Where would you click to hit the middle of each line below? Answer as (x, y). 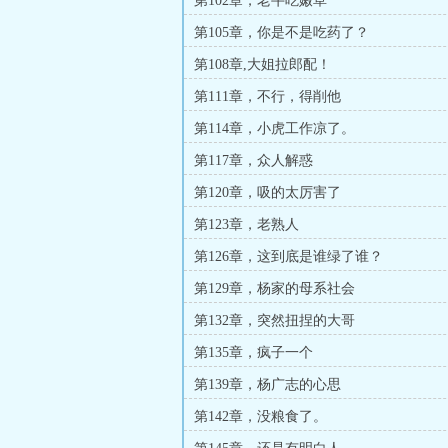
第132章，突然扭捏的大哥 (274, 320)
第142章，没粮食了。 (260, 416)
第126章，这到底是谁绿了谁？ (288, 256)
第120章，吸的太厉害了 (267, 192)
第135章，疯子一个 (253, 352)
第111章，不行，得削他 (267, 96)
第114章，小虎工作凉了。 (274, 128)
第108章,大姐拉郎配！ (262, 64)
